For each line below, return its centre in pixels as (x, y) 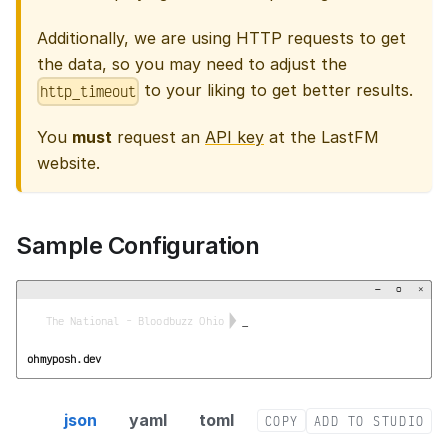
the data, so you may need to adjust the (192, 64)
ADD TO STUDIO (369, 420)
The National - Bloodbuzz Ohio (132, 320)
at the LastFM (321, 137)
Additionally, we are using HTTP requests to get (221, 38)
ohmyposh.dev (65, 358)
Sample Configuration (138, 246)
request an (158, 137)
